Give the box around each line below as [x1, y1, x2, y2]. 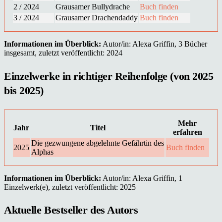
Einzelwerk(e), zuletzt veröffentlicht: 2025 [4, 182, 136, 191]
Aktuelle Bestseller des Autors [4, 203, 138, 216]
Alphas [31, 147, 54, 156]
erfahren [172, 127, 202, 136]
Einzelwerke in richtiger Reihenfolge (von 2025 [4, 69, 214, 82]
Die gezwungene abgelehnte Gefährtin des [31, 138, 164, 147]
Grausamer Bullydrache [55, 2, 130, 11]
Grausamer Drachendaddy [55, 13, 138, 22]
